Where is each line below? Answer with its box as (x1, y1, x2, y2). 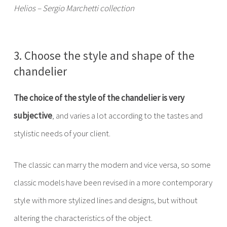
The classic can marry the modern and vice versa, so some (13, 159, 211, 170)
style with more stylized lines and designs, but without (13, 195, 198, 206)
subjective (13, 110, 52, 121)
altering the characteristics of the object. (13, 212, 153, 223)
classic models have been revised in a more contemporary (13, 177, 212, 188)
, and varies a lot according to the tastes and (52, 110, 203, 121)
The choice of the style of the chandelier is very (13, 92, 184, 103)
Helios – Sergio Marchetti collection (13, 3, 134, 14)
